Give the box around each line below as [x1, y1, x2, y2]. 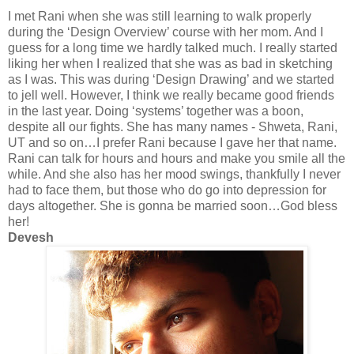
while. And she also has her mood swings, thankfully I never [8, 168, 341, 182]
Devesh [8, 231, 54, 245]
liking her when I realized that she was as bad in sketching [8, 57, 333, 71]
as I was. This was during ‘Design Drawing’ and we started [8, 73, 334, 87]
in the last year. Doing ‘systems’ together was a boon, [8, 104, 303, 119]
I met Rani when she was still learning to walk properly [8, 9, 311, 24]
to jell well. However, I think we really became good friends [8, 88, 334, 103]
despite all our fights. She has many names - [8, 120, 258, 134]
